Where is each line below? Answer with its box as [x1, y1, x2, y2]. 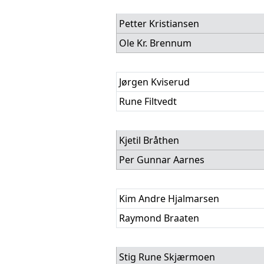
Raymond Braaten [119, 212, 199, 225]
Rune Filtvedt [119, 95, 177, 108]
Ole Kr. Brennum [119, 37, 192, 49]
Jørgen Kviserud [119, 75, 190, 88]
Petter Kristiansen [119, 17, 199, 30]
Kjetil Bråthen [119, 134, 179, 147]
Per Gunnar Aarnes [119, 153, 204, 166]
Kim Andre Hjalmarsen [119, 192, 219, 205]
